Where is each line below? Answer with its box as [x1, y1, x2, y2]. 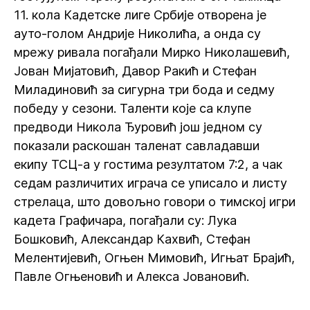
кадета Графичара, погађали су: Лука [14, 213, 237, 228]
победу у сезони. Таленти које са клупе [14, 101, 251, 116]
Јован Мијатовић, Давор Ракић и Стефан [14, 64, 257, 78]
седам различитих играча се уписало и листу [14, 176, 287, 190]
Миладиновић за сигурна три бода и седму [14, 82, 275, 97]
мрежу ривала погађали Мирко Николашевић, [14, 45, 290, 60]
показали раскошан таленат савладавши [14, 138, 259, 153]
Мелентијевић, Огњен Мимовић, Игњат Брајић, [14, 250, 295, 265]
